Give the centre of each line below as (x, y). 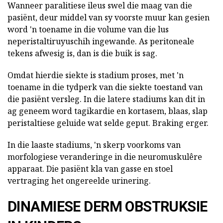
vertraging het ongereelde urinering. (79, 181)
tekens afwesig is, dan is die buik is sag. (82, 54)
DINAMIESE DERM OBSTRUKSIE (108, 207)
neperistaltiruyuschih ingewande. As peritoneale (101, 42)
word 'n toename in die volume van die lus (88, 30)
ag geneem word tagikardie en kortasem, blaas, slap (108, 111)
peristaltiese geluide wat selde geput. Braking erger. (108, 123)
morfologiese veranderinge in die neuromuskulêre (105, 157)
